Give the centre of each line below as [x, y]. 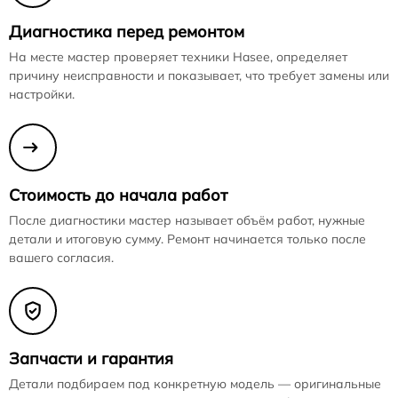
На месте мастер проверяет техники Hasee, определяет [178, 57]
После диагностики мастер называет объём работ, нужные [187, 220]
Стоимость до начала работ [118, 195]
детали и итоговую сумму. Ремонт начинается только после [187, 239]
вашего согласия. [61, 258]
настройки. [42, 94]
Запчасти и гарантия [91, 358]
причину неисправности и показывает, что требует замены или [199, 76]
